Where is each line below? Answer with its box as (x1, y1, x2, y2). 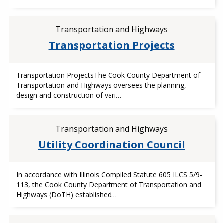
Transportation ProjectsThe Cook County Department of (16, 70, 200, 80)
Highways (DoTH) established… (16, 190, 117, 199)
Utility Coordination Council (38, 138, 185, 151)
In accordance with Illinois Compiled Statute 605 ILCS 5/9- (16, 170, 202, 179)
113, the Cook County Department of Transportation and (16, 180, 201, 189)
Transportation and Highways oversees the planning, (16, 80, 186, 90)
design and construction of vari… (16, 90, 121, 100)
